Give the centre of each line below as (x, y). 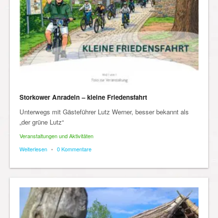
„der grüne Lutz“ (42, 122)
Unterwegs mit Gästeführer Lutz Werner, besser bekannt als (104, 111)
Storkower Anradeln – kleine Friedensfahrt (83, 97)
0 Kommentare (74, 149)
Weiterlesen (33, 149)
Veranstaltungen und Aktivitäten (56, 136)
